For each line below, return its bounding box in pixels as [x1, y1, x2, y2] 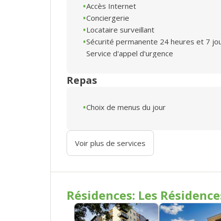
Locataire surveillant [86, 24, 154, 35]
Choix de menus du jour [86, 102, 166, 112]
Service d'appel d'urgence [86, 48, 173, 58]
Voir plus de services [75, 138, 146, 148]
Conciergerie [86, 12, 129, 23]
